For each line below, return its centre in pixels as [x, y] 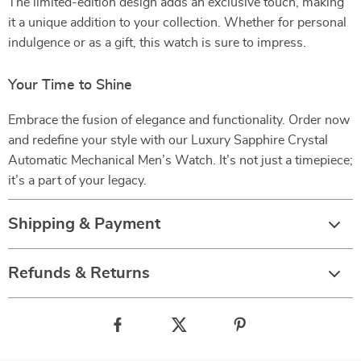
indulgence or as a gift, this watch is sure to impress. [157, 43]
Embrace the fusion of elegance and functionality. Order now [179, 120]
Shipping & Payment [84, 224]
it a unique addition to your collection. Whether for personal [177, 23]
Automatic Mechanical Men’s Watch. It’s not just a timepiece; [180, 160]
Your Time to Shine [70, 85]
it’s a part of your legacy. [77, 180]
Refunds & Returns [79, 273]
